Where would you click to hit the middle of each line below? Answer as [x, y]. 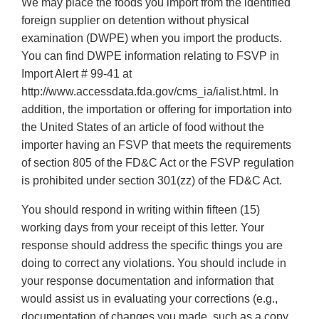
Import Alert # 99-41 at [77, 74]
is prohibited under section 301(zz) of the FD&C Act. [152, 181]
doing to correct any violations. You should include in [154, 263]
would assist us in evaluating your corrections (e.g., [150, 299]
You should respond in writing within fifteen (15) [141, 210]
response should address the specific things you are [152, 246]
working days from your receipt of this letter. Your [143, 228]
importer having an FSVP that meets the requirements [156, 145]
